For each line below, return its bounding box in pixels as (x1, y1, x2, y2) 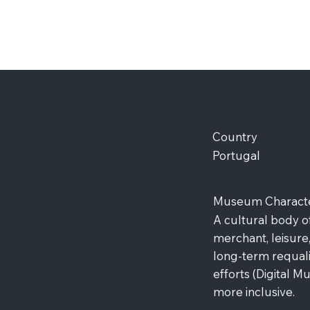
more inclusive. (213, 284, 295, 299)
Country (212, 129, 258, 144)
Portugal (212, 147, 261, 163)
